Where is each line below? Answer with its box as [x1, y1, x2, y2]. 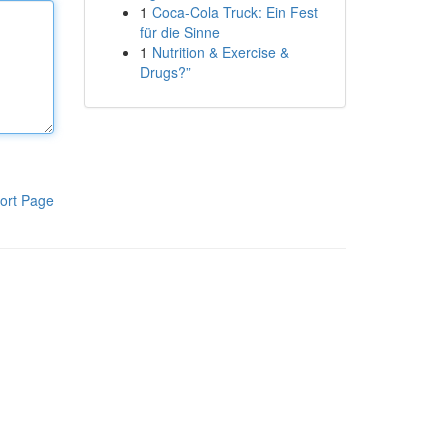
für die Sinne [139, 22, 220, 42]
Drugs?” [139, 62, 191, 82]
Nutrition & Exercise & [151, 42, 289, 62]
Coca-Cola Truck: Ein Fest [151, 2, 318, 22]
